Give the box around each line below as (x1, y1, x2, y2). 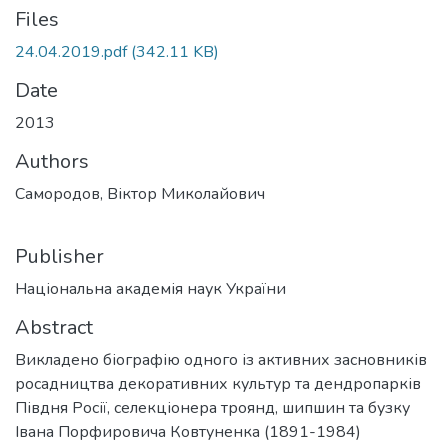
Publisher (15, 243, 104, 270)
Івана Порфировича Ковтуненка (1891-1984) (15, 421, 361, 443)
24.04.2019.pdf (15, 41, 127, 63)
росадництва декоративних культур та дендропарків (15, 373, 421, 395)
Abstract (15, 314, 93, 341)
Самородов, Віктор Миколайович (15, 183, 265, 205)
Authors (15, 148, 89, 175)
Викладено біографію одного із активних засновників (15, 349, 427, 371)
